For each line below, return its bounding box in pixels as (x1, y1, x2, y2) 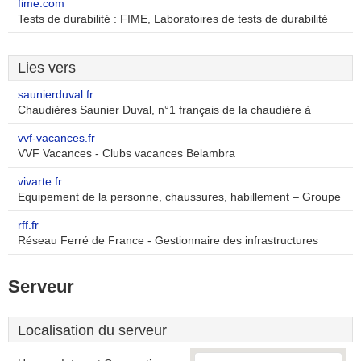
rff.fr (18, 219, 39, 231)
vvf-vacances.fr (18, 132, 95, 144)
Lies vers (18, 60, 76, 76)
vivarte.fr (18, 176, 62, 188)
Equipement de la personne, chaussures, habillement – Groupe (18, 191, 341, 203)
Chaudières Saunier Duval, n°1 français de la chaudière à (18, 104, 311, 116)
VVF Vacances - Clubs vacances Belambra (18, 147, 235, 160)
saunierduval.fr (18, 89, 93, 101)
